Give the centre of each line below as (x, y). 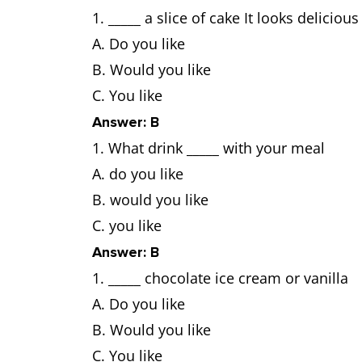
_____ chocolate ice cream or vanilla (228, 278)
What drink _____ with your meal (217, 148)
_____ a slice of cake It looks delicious (234, 18)
